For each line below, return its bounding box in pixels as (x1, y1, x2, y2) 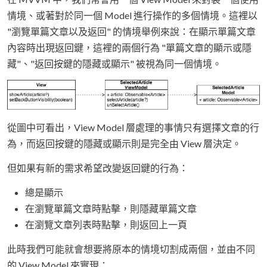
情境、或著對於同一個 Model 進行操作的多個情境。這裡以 (7, 10, 257, 21)
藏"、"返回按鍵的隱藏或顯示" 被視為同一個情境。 (7, 58, 222, 70)
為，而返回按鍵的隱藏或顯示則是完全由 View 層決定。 (7, 137, 241, 149)
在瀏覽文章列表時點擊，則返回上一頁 (25, 218, 187, 230)
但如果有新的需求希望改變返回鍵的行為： (7, 162, 188, 173)
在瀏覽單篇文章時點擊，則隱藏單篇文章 (25, 202, 197, 214)
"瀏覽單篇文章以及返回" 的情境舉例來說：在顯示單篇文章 (7, 26, 256, 38)
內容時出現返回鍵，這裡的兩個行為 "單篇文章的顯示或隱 (7, 42, 252, 54)
